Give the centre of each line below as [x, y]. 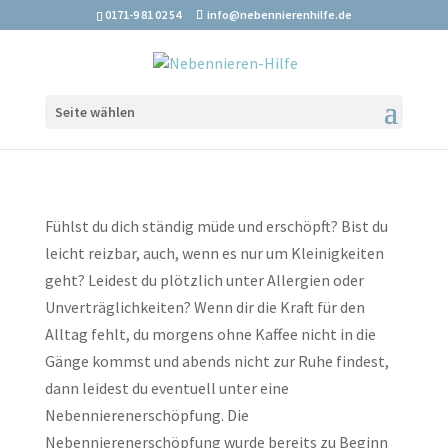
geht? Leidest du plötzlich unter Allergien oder [204, 280]
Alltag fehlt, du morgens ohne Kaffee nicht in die [210, 334]
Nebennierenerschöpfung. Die [146, 415]
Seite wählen [94, 111]
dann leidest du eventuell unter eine [166, 388]
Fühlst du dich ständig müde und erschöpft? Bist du [216, 226]
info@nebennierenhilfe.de [279, 14]
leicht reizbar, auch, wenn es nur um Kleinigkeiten [214, 253]
